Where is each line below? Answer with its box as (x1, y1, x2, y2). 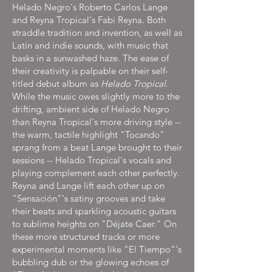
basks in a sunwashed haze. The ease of (12, 52, 169, 64)
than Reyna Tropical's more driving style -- (12, 116, 181, 127)
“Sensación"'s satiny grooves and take (12, 192, 165, 204)
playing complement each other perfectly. (12, 167, 180, 178)
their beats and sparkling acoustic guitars (12, 205, 176, 217)
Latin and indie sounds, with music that (12, 39, 168, 51)
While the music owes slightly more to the (12, 90, 180, 102)
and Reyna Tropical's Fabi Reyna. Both (12, 14, 166, 25)
